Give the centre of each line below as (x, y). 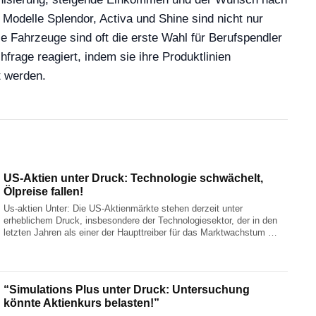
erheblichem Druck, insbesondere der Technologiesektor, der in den (141, 221)
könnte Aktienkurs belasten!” (82, 303)
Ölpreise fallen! (44, 192)
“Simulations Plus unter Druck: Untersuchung (127, 290)
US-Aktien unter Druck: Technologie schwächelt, (134, 178)
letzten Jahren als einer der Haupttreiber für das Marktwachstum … (141, 233)
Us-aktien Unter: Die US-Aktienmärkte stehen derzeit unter (123, 209)
